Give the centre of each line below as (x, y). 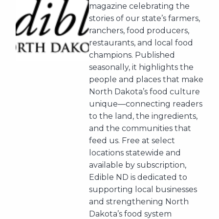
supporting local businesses (143, 189)
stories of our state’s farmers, (144, 18)
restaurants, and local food (141, 43)
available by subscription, (138, 165)
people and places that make (146, 79)
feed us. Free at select (132, 141)
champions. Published (132, 55)
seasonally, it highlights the (141, 67)
